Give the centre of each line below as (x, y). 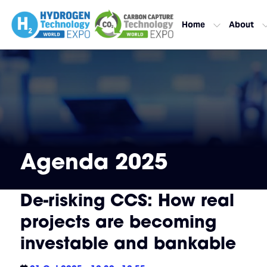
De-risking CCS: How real (127, 200)
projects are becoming (118, 222)
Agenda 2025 (94, 161)
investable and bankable (128, 243)
